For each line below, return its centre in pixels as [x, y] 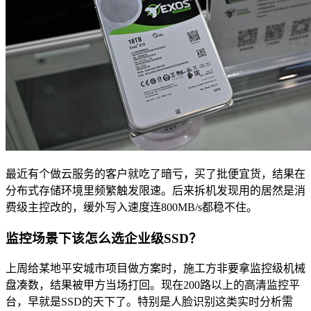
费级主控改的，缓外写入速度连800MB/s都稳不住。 [132, 207]
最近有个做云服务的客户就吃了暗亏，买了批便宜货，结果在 [155, 174]
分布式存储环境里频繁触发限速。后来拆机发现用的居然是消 [155, 190]
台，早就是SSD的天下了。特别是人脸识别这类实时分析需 [149, 302]
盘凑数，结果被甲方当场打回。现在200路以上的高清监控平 [153, 285]
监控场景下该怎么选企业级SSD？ [104, 238]
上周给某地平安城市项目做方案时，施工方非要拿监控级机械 [155, 269]
